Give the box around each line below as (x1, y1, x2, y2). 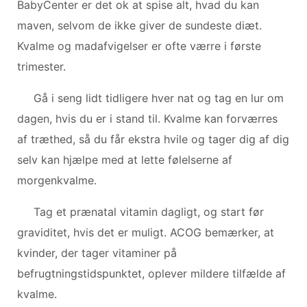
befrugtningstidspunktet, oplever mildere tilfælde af (17, 266, 286, 280)
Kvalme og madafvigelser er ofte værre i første (17, 38, 261, 53)
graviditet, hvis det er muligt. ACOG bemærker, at (17, 225, 274, 239)
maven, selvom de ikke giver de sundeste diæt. (17, 18, 262, 32)
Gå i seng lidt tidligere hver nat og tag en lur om (34, 90, 284, 105)
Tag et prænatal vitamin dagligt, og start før (34, 204, 264, 219)
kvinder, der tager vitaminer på (17, 245, 177, 260)
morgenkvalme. (17, 173, 97, 187)
